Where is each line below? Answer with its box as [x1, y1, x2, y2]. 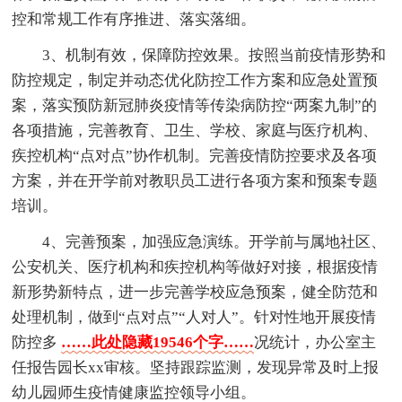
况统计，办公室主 [254, 333, 377, 351]
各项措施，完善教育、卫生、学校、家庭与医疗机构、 [12, 121, 379, 139]
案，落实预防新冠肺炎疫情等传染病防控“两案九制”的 [12, 96, 378, 114]
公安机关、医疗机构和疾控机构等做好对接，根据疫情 [12, 258, 379, 275]
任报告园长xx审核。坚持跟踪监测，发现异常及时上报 [12, 358, 380, 376]
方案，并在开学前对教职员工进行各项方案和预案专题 [12, 171, 379, 189]
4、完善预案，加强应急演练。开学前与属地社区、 [42, 232, 387, 250]
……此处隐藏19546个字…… [61, 333, 255, 351]
